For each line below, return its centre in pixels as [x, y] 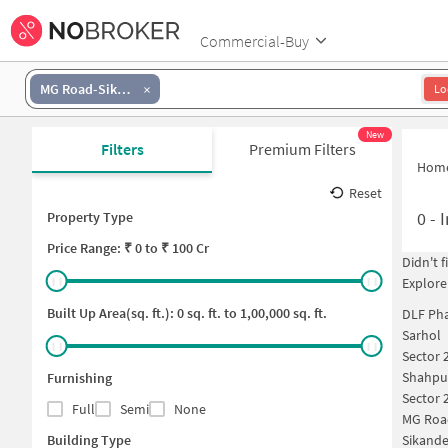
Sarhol [421, 335]
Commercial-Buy [254, 40]
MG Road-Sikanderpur [123, 88]
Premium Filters [302, 149]
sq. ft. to [210, 313]
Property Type [90, 217]
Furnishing [79, 378]
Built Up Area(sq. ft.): [112, 313]
